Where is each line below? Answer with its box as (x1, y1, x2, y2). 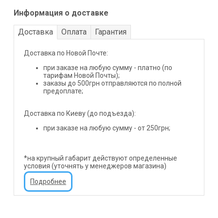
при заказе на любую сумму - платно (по (43, 64, 172, 72)
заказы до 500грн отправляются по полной (43, 79, 182, 88)
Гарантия (95, 27, 127, 37)
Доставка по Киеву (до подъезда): (24, 109, 136, 118)
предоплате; (43, 87, 83, 95)
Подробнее (30, 178, 66, 186)
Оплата (61, 27, 87, 37)
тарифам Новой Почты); (43, 72, 120, 80)
